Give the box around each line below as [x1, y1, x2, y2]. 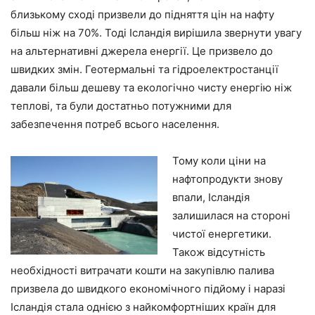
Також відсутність [172, 245, 265, 259]
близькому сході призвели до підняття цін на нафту [11, 8, 274, 22]
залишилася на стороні [172, 209, 290, 223]
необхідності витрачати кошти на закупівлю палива [11, 264, 274, 278]
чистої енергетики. [172, 227, 271, 241]
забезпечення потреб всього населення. [11, 117, 219, 131]
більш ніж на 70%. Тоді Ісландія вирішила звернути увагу [11, 26, 302, 40]
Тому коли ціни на [172, 154, 266, 168]
